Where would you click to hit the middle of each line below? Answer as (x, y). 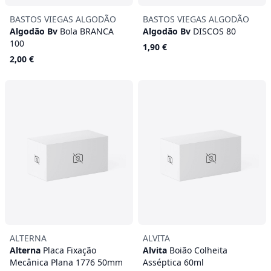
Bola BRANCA (87, 31)
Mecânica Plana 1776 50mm (66, 262)
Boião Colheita (198, 250)
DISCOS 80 (214, 31)
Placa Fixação (70, 250)
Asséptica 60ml (173, 262)
